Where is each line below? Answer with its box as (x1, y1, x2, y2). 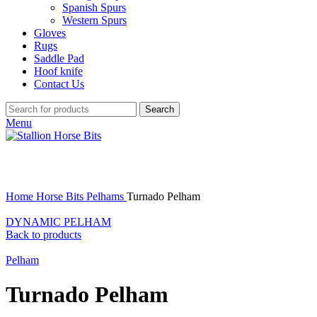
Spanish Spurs (62, 1, 126, 13)
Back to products (6, 229, 81, 241)
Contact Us (34, 78, 84, 90)
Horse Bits (36, 190, 86, 202)
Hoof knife (34, 65, 83, 77)
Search (145, 104, 174, 115)
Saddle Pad (34, 52, 84, 64)
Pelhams (86, 190, 127, 202)
